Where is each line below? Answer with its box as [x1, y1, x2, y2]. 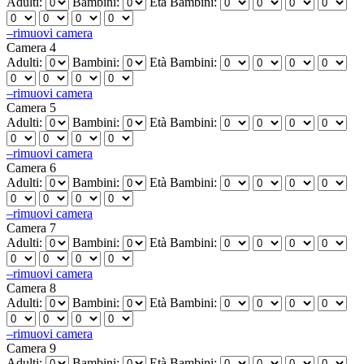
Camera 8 [6, 280, 56, 295]
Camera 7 [6, 220, 56, 235]
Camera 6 [6, 160, 56, 175]
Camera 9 [6, 340, 56, 355]
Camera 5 [6, 100, 56, 115]
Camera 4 [6, 40, 56, 54]
